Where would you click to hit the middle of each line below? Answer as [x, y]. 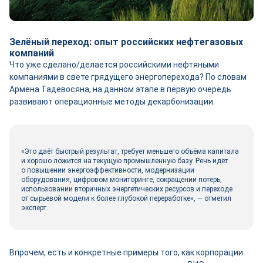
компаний [32, 53]
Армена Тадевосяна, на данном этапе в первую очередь [120, 89]
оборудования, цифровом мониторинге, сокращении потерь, [122, 180]
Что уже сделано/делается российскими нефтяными [114, 65]
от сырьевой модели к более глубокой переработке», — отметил [126, 198]
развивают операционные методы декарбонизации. [112, 102]
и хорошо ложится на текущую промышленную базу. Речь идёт [124, 161]
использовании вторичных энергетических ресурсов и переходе [127, 189]
